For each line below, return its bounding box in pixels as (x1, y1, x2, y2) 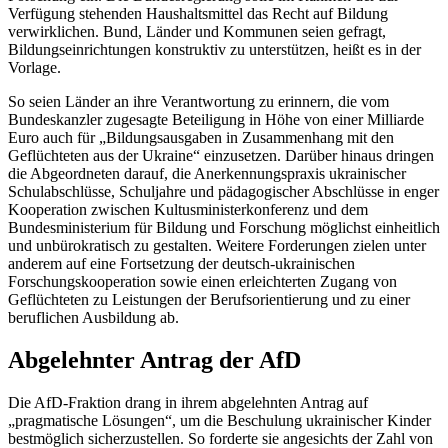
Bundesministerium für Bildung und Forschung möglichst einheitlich (8, 219, 440, 237)
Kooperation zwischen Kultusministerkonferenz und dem (8, 201, 368, 219)
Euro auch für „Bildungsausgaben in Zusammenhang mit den (8, 129, 394, 147)
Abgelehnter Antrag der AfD (8, 347, 301, 374)
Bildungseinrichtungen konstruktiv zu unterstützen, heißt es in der (8, 41, 421, 59)
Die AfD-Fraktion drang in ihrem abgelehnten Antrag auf (8, 393, 368, 411)
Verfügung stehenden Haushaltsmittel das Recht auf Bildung (8, 5, 388, 23)
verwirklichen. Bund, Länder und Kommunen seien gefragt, (8, 23, 386, 41)
